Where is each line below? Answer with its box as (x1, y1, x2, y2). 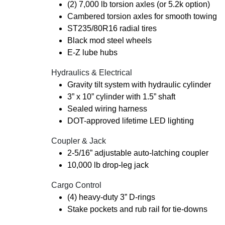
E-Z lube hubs (67, 48, 118, 57)
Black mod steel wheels (67, 36, 152, 45)
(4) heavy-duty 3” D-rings (67, 193, 155, 201)
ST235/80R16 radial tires (67, 24, 157, 33)
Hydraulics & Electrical (51, 68, 132, 77)
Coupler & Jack (51, 137, 106, 145)
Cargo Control (51, 181, 101, 189)
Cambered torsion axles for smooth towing (67, 12, 217, 21)
